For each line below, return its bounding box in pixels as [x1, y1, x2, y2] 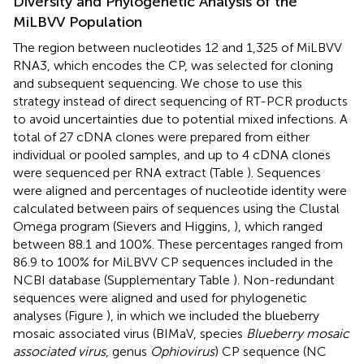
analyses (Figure [13, 307, 106, 323]
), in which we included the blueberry [106, 307, 319, 323]
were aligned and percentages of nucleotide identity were [13, 182, 347, 198]
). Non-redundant [233, 271, 335, 288]
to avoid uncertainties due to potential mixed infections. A [13, 110, 348, 127]
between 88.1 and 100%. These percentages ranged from [13, 236, 343, 252]
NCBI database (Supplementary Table [13, 271, 233, 288]
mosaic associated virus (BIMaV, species [13, 325, 246, 341]
